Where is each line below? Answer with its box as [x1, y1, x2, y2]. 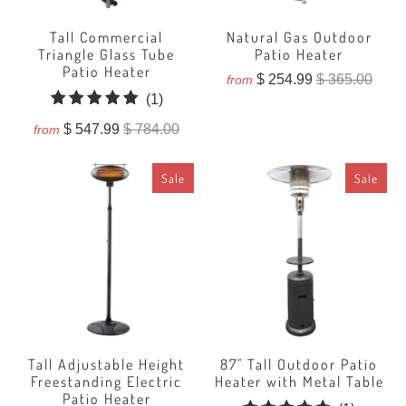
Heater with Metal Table [214, 372, 384, 391]
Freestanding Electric [31, 372, 183, 391]
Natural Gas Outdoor [226, 27, 372, 46]
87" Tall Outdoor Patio [220, 354, 379, 373]
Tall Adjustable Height [28, 354, 186, 373]
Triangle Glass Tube [38, 44, 176, 63]
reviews [161, 135, 212, 151]
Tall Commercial [50, 27, 164, 46]
